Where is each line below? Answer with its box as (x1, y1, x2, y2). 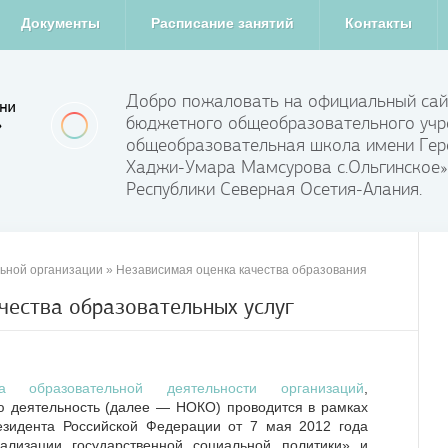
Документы (20, 15, 100, 31)
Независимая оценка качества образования (116, 263, 367, 277)
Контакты (344, 15, 412, 31)
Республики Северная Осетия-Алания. (126, 178, 422, 200)
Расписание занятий (150, 15, 294, 31)
